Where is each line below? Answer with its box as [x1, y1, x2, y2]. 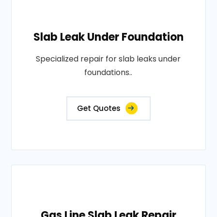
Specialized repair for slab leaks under [36, 53, 181, 64]
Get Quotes [77, 103, 121, 113]
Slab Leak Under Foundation [33, 30, 184, 45]
